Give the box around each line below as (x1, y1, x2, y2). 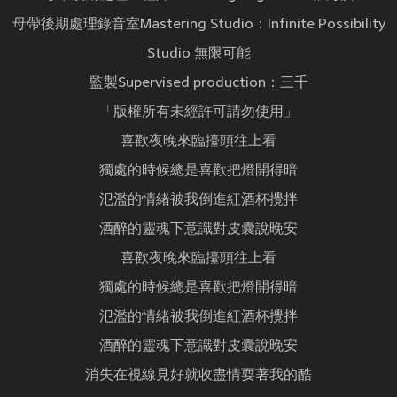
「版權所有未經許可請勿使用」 (99, 105, 298, 121)
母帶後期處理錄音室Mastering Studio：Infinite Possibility (12, 17, 385, 34)
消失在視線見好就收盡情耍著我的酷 (85, 368, 312, 385)
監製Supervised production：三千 (89, 75, 308, 92)
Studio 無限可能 (146, 46, 251, 63)
